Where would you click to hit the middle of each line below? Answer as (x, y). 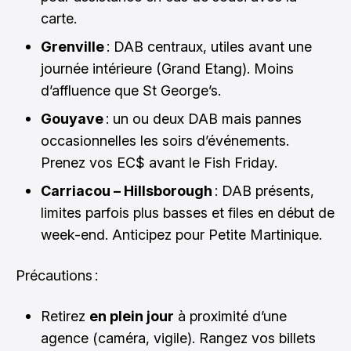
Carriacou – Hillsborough (127, 190)
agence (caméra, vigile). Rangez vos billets (178, 338)
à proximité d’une (230, 316)
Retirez (65, 316)
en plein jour (132, 316)
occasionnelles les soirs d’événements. (165, 140)
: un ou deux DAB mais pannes (203, 118)
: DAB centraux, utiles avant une (208, 46)
